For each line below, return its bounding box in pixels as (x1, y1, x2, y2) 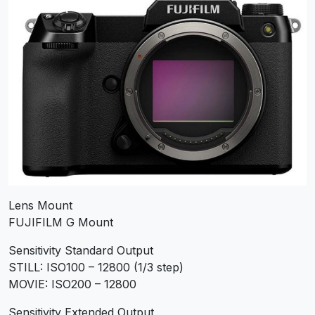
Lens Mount (8, 198, 72, 212)
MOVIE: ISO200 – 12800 (8, 276, 136, 291)
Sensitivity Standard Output (8, 243, 153, 257)
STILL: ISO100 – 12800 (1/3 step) (8, 259, 184, 274)
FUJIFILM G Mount (8, 214, 113, 229)
